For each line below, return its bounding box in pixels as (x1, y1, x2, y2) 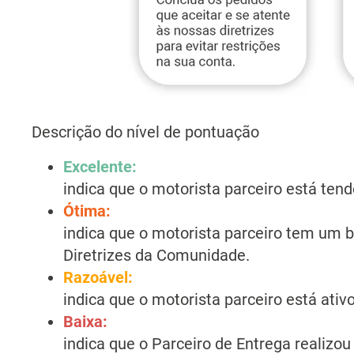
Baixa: (63, 311, 111, 331)
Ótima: (63, 201, 115, 220)
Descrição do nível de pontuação (32, 122, 259, 141)
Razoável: (63, 267, 137, 287)
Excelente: (63, 156, 141, 176)
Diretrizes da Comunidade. (63, 245, 250, 265)
